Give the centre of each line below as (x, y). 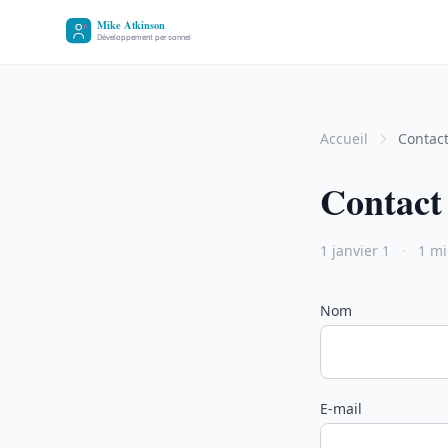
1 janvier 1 (355, 250)
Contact (381, 201)
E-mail (341, 408)
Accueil (344, 138)
